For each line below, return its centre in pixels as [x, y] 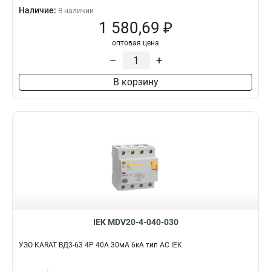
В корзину [135, 82]
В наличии [76, 11]
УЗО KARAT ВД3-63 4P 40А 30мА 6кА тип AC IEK [100, 245]
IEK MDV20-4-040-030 [135, 222]
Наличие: [38, 10]
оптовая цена [135, 43]
